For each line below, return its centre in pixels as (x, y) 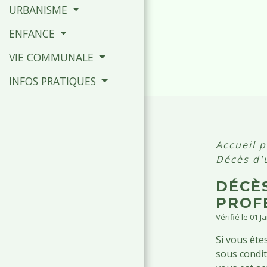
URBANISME (40, 9)
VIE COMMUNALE (53, 57)
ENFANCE (33, 33)
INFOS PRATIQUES (54, 81)
